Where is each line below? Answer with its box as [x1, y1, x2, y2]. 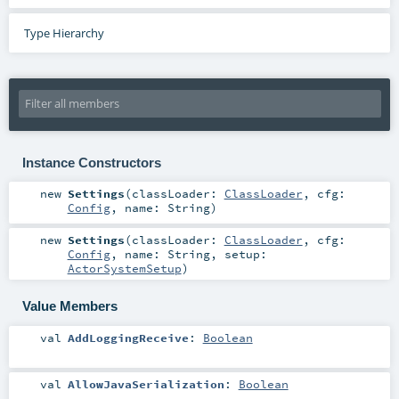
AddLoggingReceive [67, 330, 189, 345]
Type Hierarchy [23, 24, 104, 41]
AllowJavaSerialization [67, 376, 224, 391]
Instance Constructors [21, 154, 161, 170]
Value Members [21, 297, 118, 313]
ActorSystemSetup [67, 261, 182, 276]
